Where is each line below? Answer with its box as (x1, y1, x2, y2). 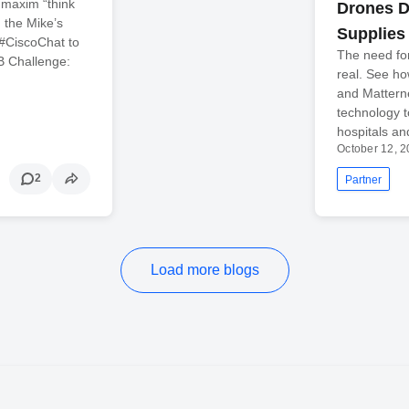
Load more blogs (150, 261, 259, 278)
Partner (345, 173, 383, 186)
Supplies (337, 24, 406, 43)
